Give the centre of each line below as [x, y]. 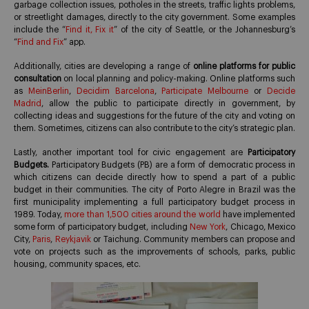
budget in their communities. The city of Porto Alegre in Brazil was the [154, 190]
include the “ [40, 30]
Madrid [28, 104]
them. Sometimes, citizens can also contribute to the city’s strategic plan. [154, 129]
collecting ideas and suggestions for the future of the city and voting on [154, 116]
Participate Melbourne [205, 91]
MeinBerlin [48, 91]
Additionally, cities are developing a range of [103, 67]
